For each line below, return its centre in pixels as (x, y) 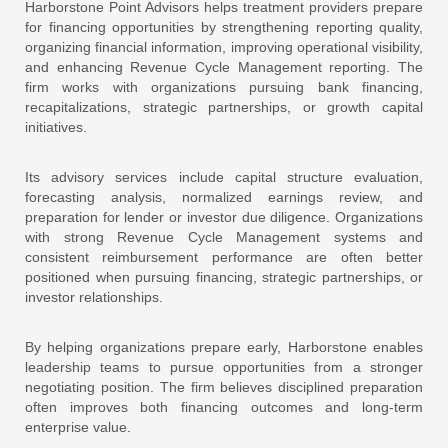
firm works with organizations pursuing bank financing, (224, 86)
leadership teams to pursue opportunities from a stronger (224, 366)
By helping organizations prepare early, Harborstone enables (224, 346)
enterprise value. (78, 426)
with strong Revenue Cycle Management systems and (224, 236)
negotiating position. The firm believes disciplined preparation (224, 386)
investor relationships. (94, 296)
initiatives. (56, 126)
